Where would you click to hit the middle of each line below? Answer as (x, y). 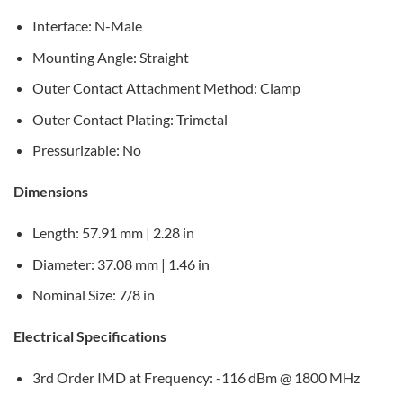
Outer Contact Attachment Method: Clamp (166, 88)
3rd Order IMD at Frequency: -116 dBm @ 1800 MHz (196, 377)
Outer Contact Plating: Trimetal (130, 119)
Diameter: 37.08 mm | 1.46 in (121, 264)
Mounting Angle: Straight (110, 57)
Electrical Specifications (90, 336)
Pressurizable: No (86, 150)
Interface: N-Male (87, 26)
